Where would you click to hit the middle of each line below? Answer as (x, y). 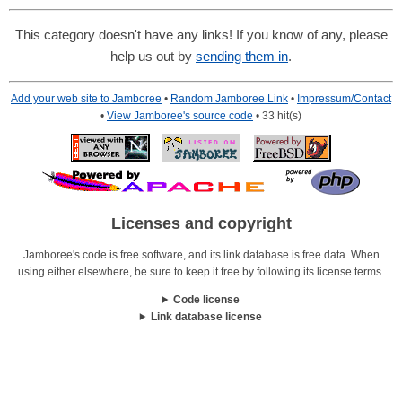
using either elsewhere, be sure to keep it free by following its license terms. (201, 271)
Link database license (207, 316)
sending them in (242, 57)
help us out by (153, 57)
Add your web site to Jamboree (86, 99)
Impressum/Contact (344, 99)
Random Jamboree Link (229, 99)
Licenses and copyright (201, 224)
